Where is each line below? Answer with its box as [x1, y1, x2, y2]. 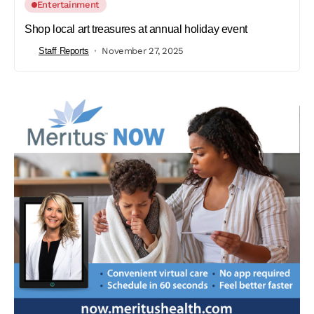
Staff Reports [39, 45, 89, 56]
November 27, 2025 [102, 45, 184, 56]
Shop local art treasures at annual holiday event [25, 23, 247, 36]
